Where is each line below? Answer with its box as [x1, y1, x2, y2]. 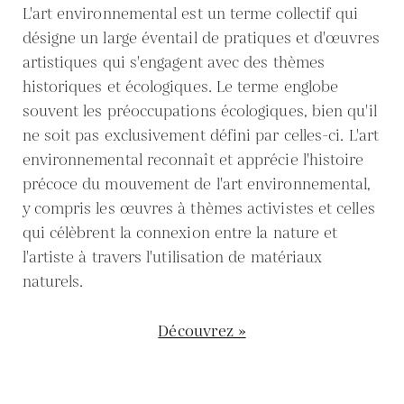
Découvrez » [158, 321, 246, 343]
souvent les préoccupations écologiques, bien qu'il [22, 101, 377, 123]
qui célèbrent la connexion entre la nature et [22, 223, 338, 244]
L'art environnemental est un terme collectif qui [22, 4, 359, 25]
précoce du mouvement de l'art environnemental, [22, 174, 372, 196]
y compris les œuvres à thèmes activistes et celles [22, 198, 375, 220]
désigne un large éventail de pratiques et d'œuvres [22, 28, 380, 50]
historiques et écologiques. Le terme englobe [22, 77, 339, 98]
